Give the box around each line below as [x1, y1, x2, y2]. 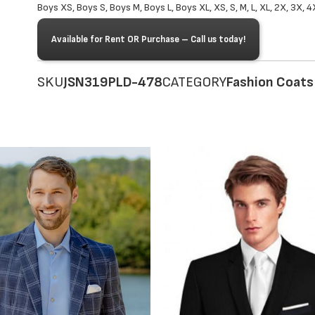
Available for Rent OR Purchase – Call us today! [51, 34, 245, 46]
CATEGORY [162, 74, 226, 91]
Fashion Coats [226, 74, 314, 91]
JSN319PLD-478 [63, 74, 162, 91]
